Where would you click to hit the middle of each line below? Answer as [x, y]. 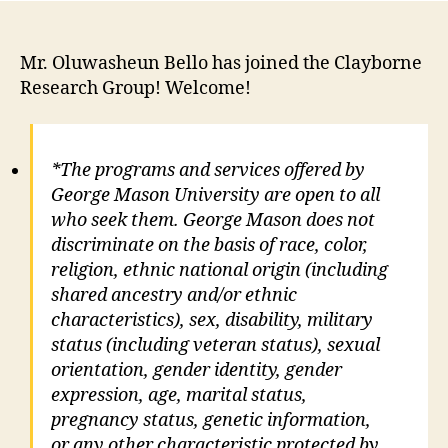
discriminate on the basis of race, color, [209, 246]
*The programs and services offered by [208, 171]
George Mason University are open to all [215, 196]
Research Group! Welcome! [135, 89]
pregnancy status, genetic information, [211, 421]
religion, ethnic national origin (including [219, 271]
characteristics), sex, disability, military [212, 321]
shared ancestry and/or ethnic [174, 296]
